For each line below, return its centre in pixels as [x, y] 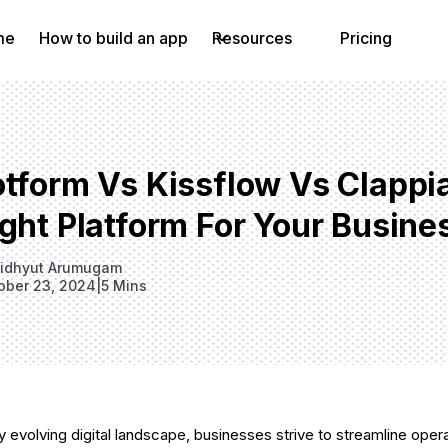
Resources [252, 38]
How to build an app [113, 38]
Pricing [366, 38]
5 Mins [124, 285]
